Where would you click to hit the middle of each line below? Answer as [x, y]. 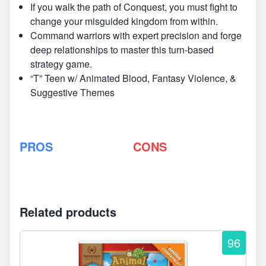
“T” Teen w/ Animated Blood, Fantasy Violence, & [133, 78]
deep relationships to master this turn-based [122, 50]
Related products [68, 212]
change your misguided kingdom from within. [124, 21]
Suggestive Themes [72, 92]
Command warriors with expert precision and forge [136, 35]
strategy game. [61, 64]
